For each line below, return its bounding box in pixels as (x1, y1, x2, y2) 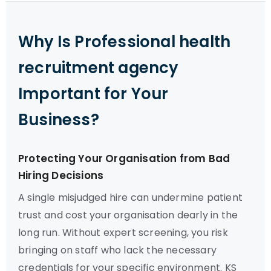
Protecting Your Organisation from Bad (18, 151, 230, 166)
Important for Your (18, 83, 169, 105)
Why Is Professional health (18, 31, 231, 53)
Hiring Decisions (18, 168, 104, 183)
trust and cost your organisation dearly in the (18, 208, 238, 222)
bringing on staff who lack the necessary (18, 243, 217, 257)
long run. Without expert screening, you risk (18, 226, 228, 240)
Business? (18, 109, 99, 131)
